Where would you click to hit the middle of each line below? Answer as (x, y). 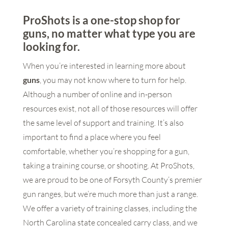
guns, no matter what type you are (109, 34)
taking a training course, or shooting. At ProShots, (108, 166)
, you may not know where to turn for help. (113, 80)
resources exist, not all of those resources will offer (110, 109)
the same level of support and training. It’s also (103, 123)
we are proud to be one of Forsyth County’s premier (112, 180)
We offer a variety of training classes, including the (110, 208)
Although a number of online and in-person (97, 94)
